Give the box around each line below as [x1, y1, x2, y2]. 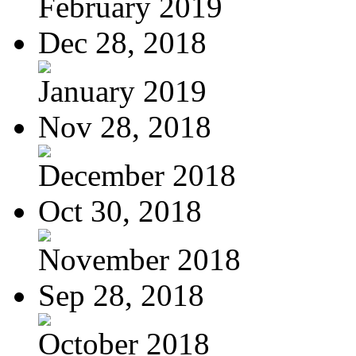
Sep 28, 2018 [38, 277, 204, 312]
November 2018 [38, 242, 241, 277]
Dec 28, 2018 [38, 25, 207, 60]
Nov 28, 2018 [38, 109, 211, 144]
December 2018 [38, 157, 236, 192]
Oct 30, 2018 [38, 193, 202, 228]
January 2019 [38, 73, 207, 108]
